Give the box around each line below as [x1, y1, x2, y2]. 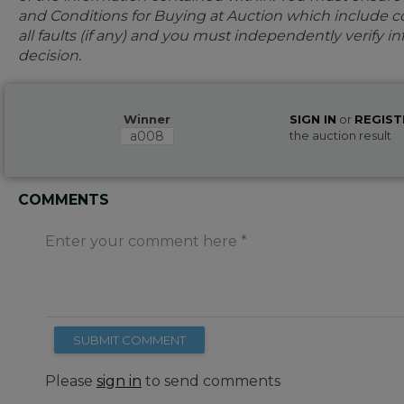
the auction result [289, 128, 392, 142]
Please [45, 372, 96, 390]
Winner [124, 112, 171, 126]
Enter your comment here [45, 233, 237, 250]
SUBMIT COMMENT [73, 333, 186, 347]
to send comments [142, 372, 280, 390]
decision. [18, 47, 81, 64]
